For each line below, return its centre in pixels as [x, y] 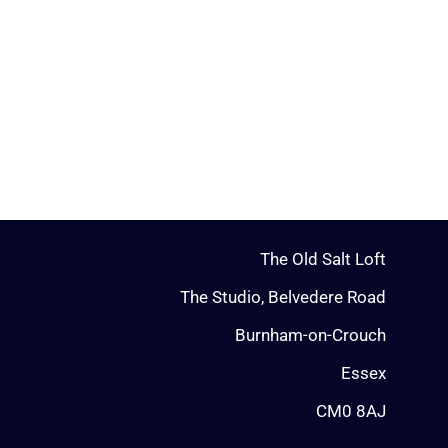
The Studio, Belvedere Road [282, 297]
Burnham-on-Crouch [310, 335]
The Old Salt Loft [322, 259]
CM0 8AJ [350, 411]
